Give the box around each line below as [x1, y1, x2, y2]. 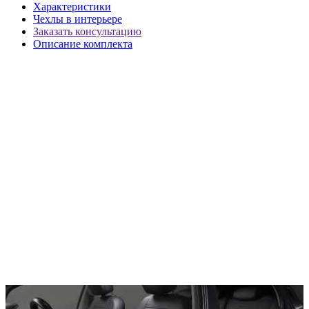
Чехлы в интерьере [33, 12, 122, 25]
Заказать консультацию [33, 25, 141, 37]
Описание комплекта [33, 37, 132, 50]
